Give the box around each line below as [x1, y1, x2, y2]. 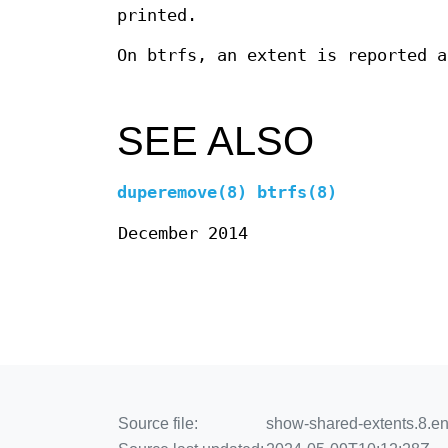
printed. [117, 6, 197, 26]
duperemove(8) [117, 182, 247, 202]
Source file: [118, 415, 198, 432]
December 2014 [118, 223, 248, 243]
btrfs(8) [257, 182, 337, 202]
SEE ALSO [117, 118, 314, 163]
